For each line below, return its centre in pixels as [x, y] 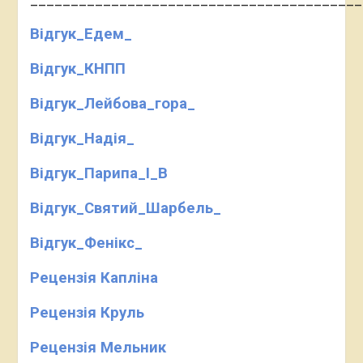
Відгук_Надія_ [82, 139]
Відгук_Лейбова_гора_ [112, 104]
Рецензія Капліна [94, 278]
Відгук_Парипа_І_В [98, 173]
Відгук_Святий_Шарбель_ [125, 208]
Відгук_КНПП [77, 69]
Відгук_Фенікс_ [86, 243]
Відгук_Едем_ [81, 34]
